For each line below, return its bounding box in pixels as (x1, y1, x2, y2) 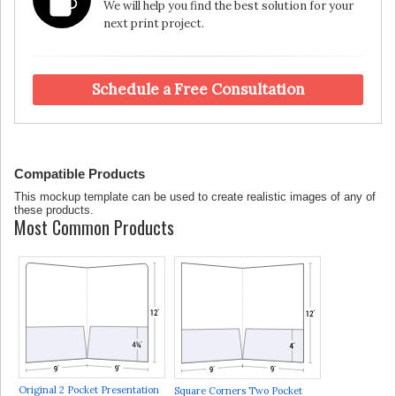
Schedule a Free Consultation (91, 79, 305, 99)
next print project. (103, 15, 204, 31)
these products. (14, 202, 94, 217)
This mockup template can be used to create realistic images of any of (14, 189, 376, 203)
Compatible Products (14, 165, 145, 181)
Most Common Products (14, 213, 174, 240)
